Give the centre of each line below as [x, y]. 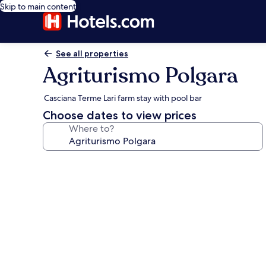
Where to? [91, 129]
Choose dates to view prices [120, 115]
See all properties [92, 53]
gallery [66, 181]
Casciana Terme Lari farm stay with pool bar [123, 98]
